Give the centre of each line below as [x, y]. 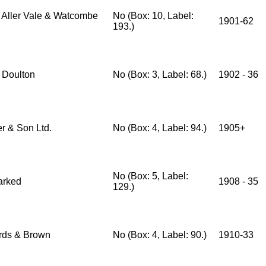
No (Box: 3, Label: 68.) [160, 75]
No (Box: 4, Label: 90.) [160, 235]
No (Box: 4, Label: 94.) [160, 128]
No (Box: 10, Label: [153, 16]
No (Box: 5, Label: [151, 176]
